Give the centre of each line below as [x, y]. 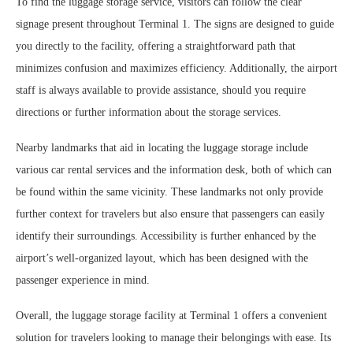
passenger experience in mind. [83, 280]
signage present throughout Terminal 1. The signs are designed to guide [175, 24]
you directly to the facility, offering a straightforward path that [156, 46]
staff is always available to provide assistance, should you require [161, 90]
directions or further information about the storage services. [149, 112]
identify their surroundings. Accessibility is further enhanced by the [166, 236]
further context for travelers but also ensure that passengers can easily [170, 214]
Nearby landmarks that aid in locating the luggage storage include [162, 147]
